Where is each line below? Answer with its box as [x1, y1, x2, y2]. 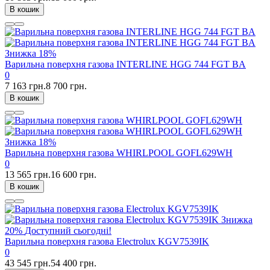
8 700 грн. [46, 81, 87, 92]
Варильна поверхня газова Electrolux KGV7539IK [5, 236, 209, 247]
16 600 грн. [51, 169, 96, 180]
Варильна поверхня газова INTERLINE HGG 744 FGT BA [5, 59, 246, 70]
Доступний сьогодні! [25, 225, 111, 236]
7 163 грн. [5, 81, 46, 92]
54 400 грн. [51, 258, 96, 269]
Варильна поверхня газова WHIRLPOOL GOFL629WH [5, 148, 233, 159]
